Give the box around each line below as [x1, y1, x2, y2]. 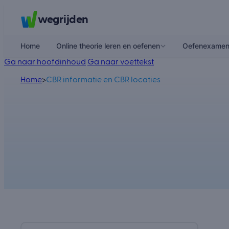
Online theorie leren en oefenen [56, 41, 160, 50]
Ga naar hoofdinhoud [4, 58, 86, 66]
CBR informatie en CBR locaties [46, 76, 161, 84]
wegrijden [38, 13, 89, 25]
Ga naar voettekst [87, 58, 154, 66]
